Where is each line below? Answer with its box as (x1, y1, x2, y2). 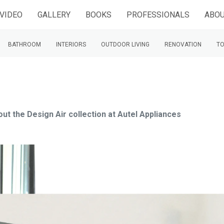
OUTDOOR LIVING (101, 41, 149, 48)
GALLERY (37, 9, 70, 19)
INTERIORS (56, 41, 86, 48)
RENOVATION (164, 41, 201, 48)
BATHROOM (8, 41, 41, 48)
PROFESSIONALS (126, 9, 189, 19)
